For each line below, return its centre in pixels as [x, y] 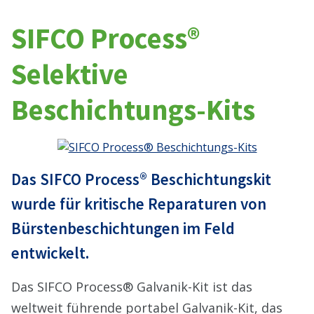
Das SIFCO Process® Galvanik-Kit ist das [132, 287]
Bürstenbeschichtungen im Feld [123, 228]
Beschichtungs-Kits [133, 110]
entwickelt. [50, 253]
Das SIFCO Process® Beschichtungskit [141, 179]
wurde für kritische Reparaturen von [139, 204]
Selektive [70, 74]
